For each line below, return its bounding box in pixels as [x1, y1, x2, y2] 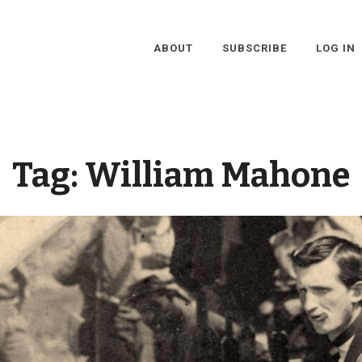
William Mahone [85, 155, 350, 196]
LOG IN [315, 42, 356, 54]
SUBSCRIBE [221, 42, 287, 54]
